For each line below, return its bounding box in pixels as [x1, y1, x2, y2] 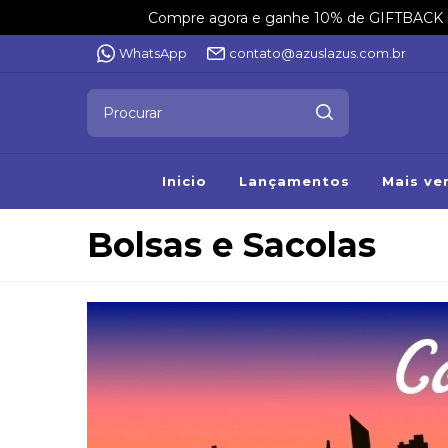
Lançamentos [238, 172, 350, 189]
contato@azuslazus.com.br [228, 45, 406, 62]
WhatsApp [119, 45, 188, 62]
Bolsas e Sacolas [87, 223, 376, 266]
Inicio [161, 172, 207, 189]
